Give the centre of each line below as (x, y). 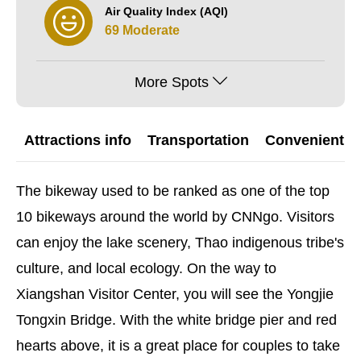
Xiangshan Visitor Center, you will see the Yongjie (175, 294)
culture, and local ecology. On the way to (146, 268)
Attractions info (78, 140)
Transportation (198, 140)
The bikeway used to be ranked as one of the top (173, 191)
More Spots (171, 82)
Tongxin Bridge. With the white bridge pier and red (176, 320)
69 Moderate (142, 30)
